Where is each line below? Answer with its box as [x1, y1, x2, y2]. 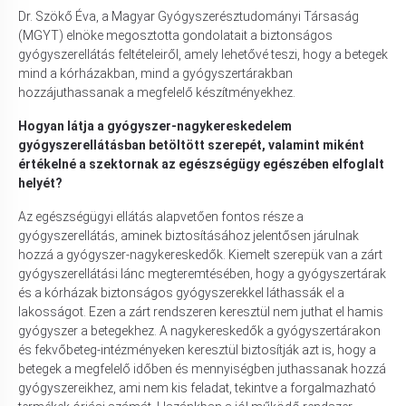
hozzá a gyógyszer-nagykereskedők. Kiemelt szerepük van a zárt [18, 246, 382, 262]
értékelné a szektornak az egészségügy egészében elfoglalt [18, 156, 384, 171]
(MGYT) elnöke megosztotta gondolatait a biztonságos [18, 27, 333, 43]
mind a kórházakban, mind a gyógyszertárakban [18, 65, 293, 81]
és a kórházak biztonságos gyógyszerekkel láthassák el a [18, 285, 344, 300]
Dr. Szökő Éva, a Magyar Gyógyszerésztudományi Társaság [18, 8, 359, 24]
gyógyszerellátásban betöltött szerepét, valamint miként [18, 137, 364, 152]
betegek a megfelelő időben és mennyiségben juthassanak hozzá [18, 361, 386, 376]
